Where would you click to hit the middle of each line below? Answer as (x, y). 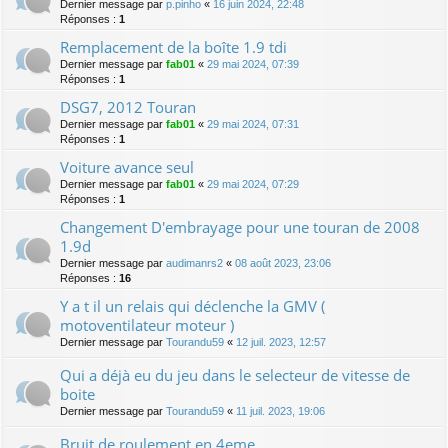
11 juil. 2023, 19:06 (280, 410)
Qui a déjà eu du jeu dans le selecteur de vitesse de (235, 374)
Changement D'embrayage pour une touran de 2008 (240, 226)
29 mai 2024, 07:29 (253, 183)
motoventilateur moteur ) (147, 324)
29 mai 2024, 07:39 (253, 63)
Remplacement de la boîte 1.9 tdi (173, 46)
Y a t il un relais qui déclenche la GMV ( (192, 305)
